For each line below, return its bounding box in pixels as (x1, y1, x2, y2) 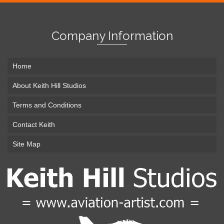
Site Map (12, 139, 40, 148)
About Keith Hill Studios (12, 81, 86, 89)
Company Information (51, 28, 173, 43)
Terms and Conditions (12, 100, 81, 109)
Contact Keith (12, 120, 55, 128)
